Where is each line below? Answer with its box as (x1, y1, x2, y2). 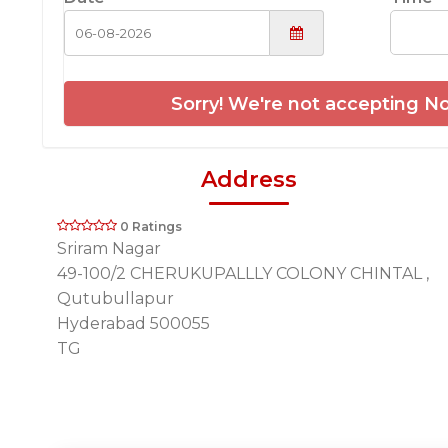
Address (200, 165, 297, 193)
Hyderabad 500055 (57, 313, 210, 333)
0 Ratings (120, 218, 182, 234)
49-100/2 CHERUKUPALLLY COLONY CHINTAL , (57, 263, 429, 283)
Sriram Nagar (57, 238, 161, 258)
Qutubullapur (57, 288, 174, 308)
